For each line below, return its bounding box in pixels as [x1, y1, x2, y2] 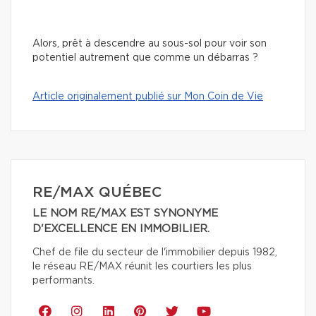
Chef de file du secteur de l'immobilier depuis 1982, [32, 247, 277, 257]
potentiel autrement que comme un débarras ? [32, 52, 258, 63]
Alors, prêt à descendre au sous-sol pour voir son [32, 38, 267, 49]
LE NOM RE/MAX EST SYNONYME [32, 207, 218, 219]
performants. [32, 275, 95, 286]
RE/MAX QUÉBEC [32, 185, 162, 200]
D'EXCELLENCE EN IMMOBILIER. [32, 223, 209, 234]
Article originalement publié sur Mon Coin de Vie [32, 91, 263, 102]
